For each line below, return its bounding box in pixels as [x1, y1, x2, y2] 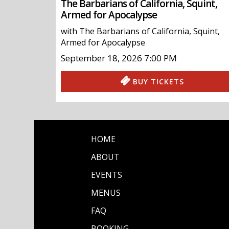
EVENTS [90, 169, 122, 181]
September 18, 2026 [61, 52, 143, 64]
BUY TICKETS [133, 77, 185, 87]
